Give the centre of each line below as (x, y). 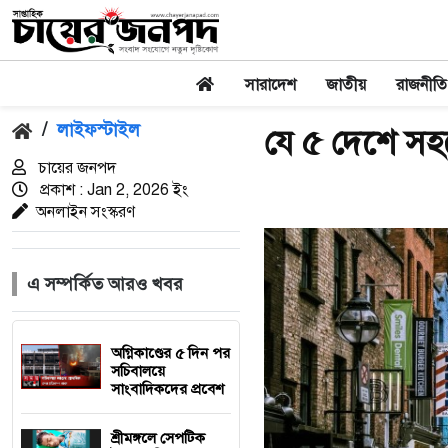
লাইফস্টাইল (98, 130)
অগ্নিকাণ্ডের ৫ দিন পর (170, 353)
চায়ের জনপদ (75, 168)
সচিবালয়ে (138, 371)
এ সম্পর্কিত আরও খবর (105, 284)
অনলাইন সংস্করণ (85, 212)
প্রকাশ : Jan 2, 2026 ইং (112, 190)
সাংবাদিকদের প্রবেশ (167, 389)
